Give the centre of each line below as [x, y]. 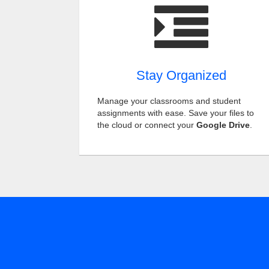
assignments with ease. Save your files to [176, 113]
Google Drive [223, 125]
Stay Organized [181, 75]
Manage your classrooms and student [169, 101]
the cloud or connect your [147, 125]
